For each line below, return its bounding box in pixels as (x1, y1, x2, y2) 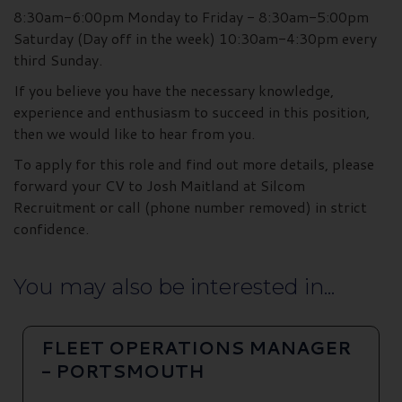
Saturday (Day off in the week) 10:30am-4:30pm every (13, 28, 377, 49)
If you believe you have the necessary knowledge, (13, 80, 334, 101)
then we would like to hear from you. (13, 123, 255, 144)
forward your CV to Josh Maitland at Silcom (13, 175, 305, 197)
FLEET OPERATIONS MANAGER (41, 335, 351, 361)
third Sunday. (13, 49, 102, 71)
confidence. (13, 218, 89, 240)
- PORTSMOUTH (41, 358, 204, 384)
